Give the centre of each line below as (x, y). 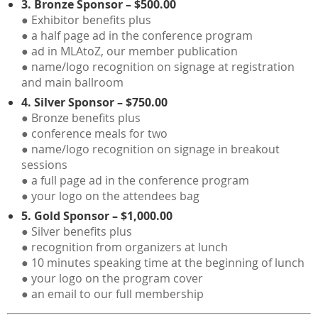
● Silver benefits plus (77, 231)
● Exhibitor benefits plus (86, 20)
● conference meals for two (94, 133)
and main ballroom (72, 82)
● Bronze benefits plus (81, 117)
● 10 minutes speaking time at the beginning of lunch (163, 262)
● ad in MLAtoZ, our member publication (130, 51)
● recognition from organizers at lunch (125, 247)
